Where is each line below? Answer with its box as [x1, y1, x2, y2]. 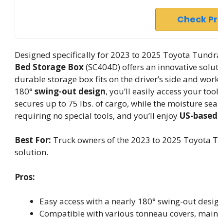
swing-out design [35, 85, 106, 97]
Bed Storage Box [15, 61, 84, 73]
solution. [15, 146, 48, 158]
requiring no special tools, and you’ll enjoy [15, 109, 180, 121]
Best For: [15, 134, 51, 146]
